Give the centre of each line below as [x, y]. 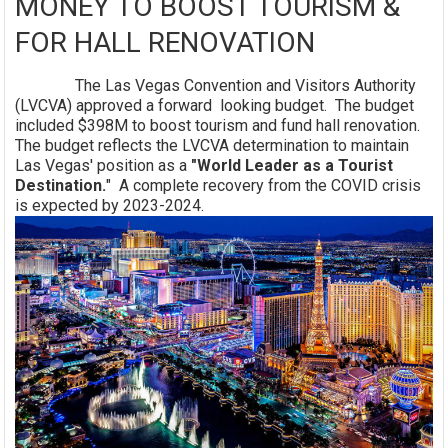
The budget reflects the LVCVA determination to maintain [212, 145]
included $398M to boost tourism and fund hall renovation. [220, 125]
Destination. [61, 185]
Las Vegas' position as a [101, 165]
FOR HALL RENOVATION [165, 42]
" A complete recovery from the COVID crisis [264, 185]
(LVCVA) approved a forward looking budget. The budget [215, 105]
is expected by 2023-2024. [110, 205]
